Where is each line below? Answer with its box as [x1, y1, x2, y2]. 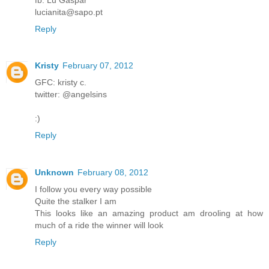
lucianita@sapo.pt [35, 7, 103, 17]
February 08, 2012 [77, 168, 148, 178]
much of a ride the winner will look [35, 220, 163, 231]
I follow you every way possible [35, 184, 152, 195]
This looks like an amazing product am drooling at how [35, 208, 263, 219]
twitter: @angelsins [35, 89, 107, 100]
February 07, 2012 [62, 61, 133, 71]
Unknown [35, 168, 74, 178]
